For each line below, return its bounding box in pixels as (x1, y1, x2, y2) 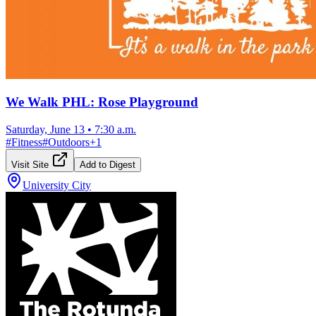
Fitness (11, 135, 42, 148)
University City (23, 178, 91, 191)
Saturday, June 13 (6, 123, 85, 135)
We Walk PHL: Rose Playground (6, 95, 198, 110)
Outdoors (48, 135, 90, 148)
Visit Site (11, 159, 51, 170)
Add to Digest (80, 159, 135, 170)
